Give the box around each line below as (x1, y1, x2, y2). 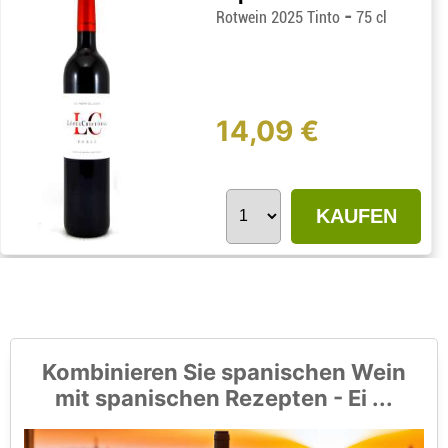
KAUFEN (315, 205, 397, 228)
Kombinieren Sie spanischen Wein (42, 359, 406, 386)
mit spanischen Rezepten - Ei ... (55, 385, 393, 412)
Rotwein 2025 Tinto (216, 8, 345, 28)
